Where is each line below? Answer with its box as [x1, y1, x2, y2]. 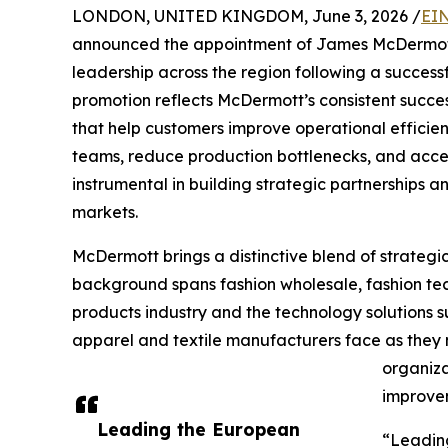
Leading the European [97, 418, 300, 440]
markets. [72, 202, 138, 222]
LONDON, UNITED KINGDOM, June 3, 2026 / [72, 6, 421, 26]
